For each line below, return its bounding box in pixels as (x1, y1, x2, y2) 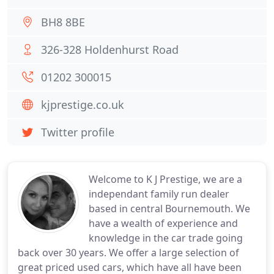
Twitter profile (41, 125, 114, 139)
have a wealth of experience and (89, 217, 238, 230)
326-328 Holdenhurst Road (41, 42, 179, 57)
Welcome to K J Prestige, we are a (89, 172, 242, 186)
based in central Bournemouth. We (89, 202, 250, 215)
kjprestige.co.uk (41, 97, 124, 112)
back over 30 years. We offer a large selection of (18, 246, 239, 259)
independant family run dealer (89, 187, 229, 201)
